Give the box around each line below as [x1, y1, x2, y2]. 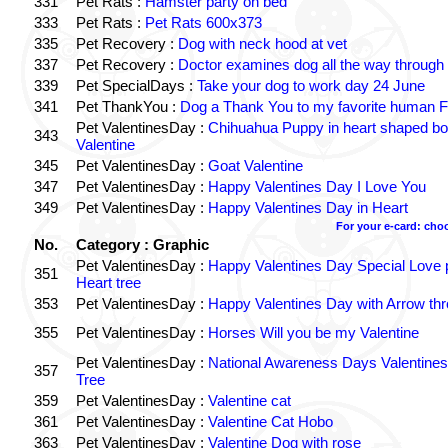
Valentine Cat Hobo [207, 413, 333, 430]
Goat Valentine [207, 157, 303, 174]
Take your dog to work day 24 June [196, 77, 425, 94]
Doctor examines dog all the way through [177, 56, 444, 73]
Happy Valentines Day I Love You [207, 178, 426, 195]
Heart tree [75, 274, 141, 291]
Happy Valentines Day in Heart [207, 199, 408, 216]
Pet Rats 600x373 [144, 14, 262, 31]
